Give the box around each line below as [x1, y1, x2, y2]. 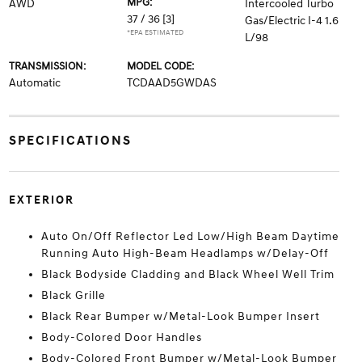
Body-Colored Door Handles [40, 330, 202, 344]
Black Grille [40, 288, 106, 302]
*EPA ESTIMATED [126, 28, 183, 37]
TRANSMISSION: [8, 60, 86, 73]
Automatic [8, 76, 61, 90]
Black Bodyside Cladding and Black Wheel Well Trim [40, 267, 335, 281]
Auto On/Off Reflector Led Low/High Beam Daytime [40, 229, 339, 243]
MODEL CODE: [126, 60, 194, 73]
